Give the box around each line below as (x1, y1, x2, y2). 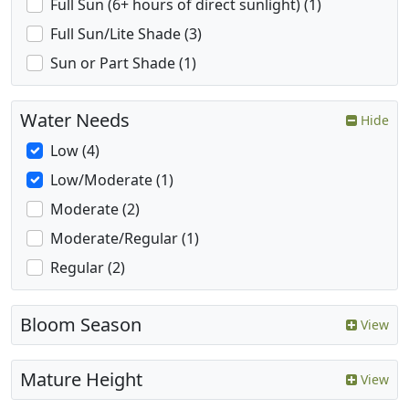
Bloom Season (20, 312, 142, 338)
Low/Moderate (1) (50, 170, 173, 191)
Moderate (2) (50, 199, 140, 220)
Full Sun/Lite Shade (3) (50, 24, 202, 45)
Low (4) (50, 141, 100, 162)
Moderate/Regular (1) (50, 228, 199, 249)
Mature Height (20, 367, 142, 393)
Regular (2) (50, 257, 125, 278)
